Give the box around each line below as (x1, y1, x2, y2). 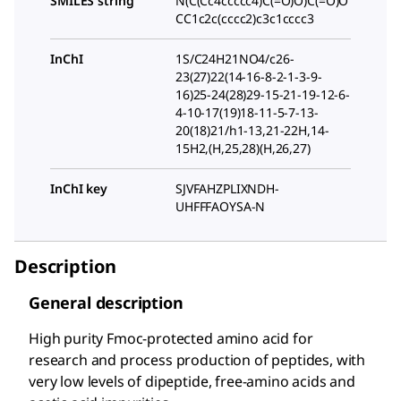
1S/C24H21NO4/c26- (175, 50, 294, 68)
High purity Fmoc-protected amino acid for (29, 328, 313, 349)
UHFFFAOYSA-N (175, 198, 266, 216)
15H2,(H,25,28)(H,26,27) (175, 140, 311, 158)
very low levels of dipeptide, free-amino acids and (29, 371, 355, 392)
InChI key (50, 180, 107, 198)
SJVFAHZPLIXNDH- (175, 180, 279, 198)
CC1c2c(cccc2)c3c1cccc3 (175, 10, 314, 28)
